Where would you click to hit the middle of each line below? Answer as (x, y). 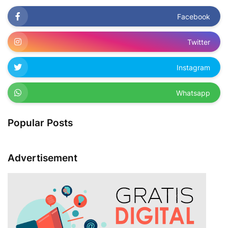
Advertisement (42, 158)
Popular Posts (40, 123)
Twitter (199, 42)
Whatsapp (193, 93)
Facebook (194, 16)
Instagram (193, 67)
